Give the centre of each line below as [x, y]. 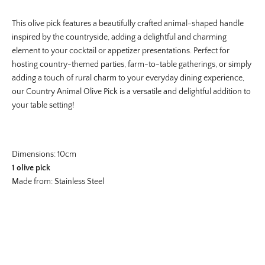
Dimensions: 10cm [44, 155]
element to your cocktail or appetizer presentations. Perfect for [121, 51]
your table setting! [43, 106]
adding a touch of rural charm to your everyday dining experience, [128, 78]
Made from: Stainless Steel [58, 182]
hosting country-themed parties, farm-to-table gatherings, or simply [132, 65]
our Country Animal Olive [58, 92]
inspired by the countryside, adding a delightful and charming [119, 38]
